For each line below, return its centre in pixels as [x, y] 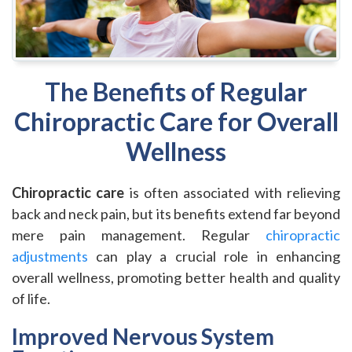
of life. [31, 299]
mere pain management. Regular [139, 235]
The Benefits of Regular [176, 92]
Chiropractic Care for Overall [176, 121]
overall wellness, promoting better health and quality [176, 277]
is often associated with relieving [233, 192]
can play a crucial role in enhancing [214, 256]
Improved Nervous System [143, 336]
